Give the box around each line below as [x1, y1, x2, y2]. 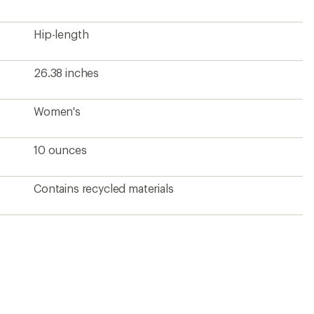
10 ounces [34, 143, 87, 156]
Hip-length [34, 27, 89, 41]
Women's [34, 104, 81, 118]
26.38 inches [34, 66, 100, 79]
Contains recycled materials [34, 182, 174, 195]
